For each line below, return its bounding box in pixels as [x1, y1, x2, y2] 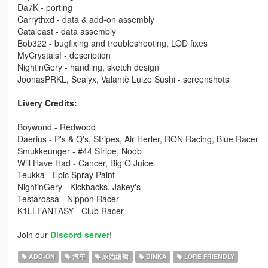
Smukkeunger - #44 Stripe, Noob [17, 144, 142, 157]
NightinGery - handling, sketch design [17, 60, 159, 73]
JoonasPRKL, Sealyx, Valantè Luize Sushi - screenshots [17, 72, 229, 85]
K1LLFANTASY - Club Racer [17, 204, 124, 217]
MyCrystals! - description [17, 48, 111, 61]
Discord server [50, 228, 109, 240]
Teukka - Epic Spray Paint [17, 168, 115, 181]
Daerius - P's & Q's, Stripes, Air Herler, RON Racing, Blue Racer [17, 132, 258, 145]
